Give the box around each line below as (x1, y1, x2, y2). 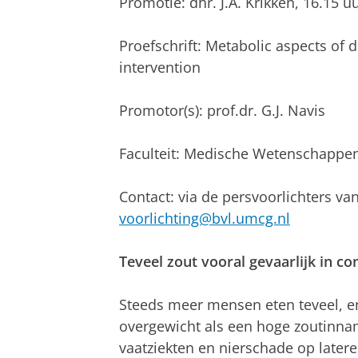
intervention (119, 57, 201, 77)
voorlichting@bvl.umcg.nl (119, 208, 290, 228)
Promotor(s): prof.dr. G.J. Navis (119, 100, 325, 120)
